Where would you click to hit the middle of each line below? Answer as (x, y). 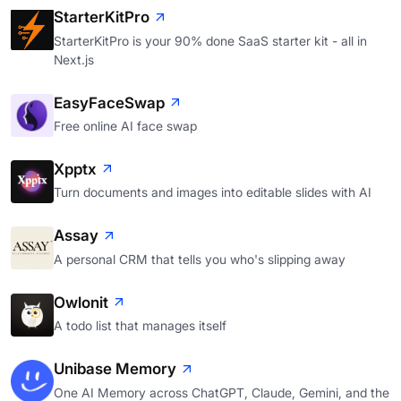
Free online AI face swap (125, 125)
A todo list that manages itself (140, 326)
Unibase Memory (115, 369)
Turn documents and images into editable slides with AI (213, 192)
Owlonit (81, 302)
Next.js (74, 59)
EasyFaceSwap (109, 102)
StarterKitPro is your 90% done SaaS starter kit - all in (210, 40)
